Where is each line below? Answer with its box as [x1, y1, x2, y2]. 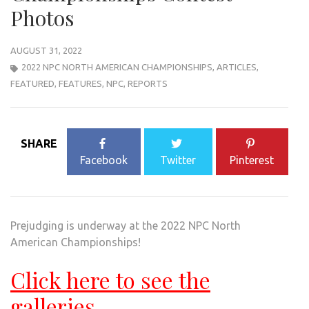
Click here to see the [10, 265, 210, 295]
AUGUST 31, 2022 [10, 46, 82, 56]
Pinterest [230, 154, 275, 167]
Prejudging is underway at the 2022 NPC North [10, 219, 241, 232]
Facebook [80, 154, 128, 167]
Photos [10, 4, 74, 32]
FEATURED [10, 79, 54, 89]
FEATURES [59, 79, 102, 89]
